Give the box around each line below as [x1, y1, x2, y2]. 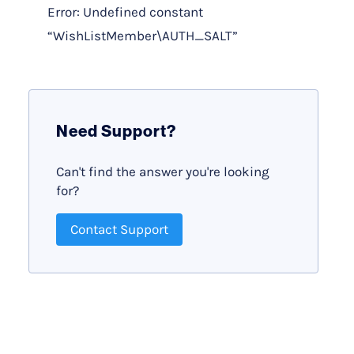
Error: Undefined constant [47, 3, 203, 20]
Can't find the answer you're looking [56, 163, 270, 179]
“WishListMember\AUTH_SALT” [47, 27, 238, 43]
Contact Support [70, 220, 169, 237]
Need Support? [56, 121, 177, 141]
